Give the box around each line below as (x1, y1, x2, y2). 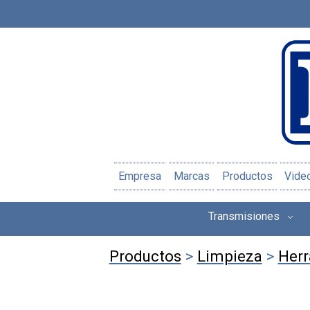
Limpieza (197, 247, 262, 266)
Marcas (173, 170, 210, 183)
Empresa (118, 170, 162, 183)
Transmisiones (208, 209, 280, 223)
